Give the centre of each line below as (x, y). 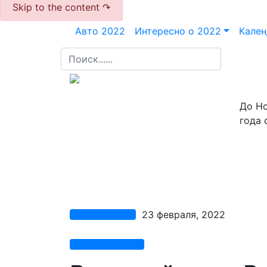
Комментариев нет (107, 244)
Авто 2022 (100, 31)
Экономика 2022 (103, 214)
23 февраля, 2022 (180, 215)
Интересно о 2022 (178, 31)
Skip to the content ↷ (61, 7)
